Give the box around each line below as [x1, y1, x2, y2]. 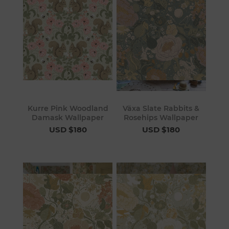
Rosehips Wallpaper [124, 113, 199, 123]
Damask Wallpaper [32, 113, 104, 123]
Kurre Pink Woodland [27, 104, 108, 113]
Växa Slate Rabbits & [123, 104, 200, 113]
